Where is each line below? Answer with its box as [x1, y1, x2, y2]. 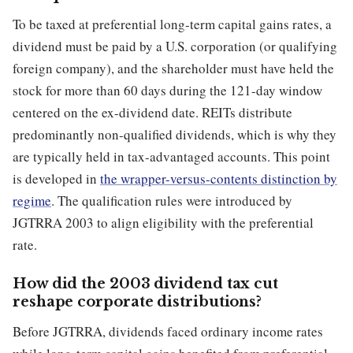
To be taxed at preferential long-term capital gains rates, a [13, 15, 332, 34]
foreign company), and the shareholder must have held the [13, 59, 334, 78]
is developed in [13, 169, 100, 188]
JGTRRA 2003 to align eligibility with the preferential [13, 214, 314, 232]
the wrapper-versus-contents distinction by [100, 169, 337, 188]
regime [13, 191, 51, 210]
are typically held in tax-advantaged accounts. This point [13, 147, 330, 166]
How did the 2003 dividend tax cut [13, 275, 279, 293]
